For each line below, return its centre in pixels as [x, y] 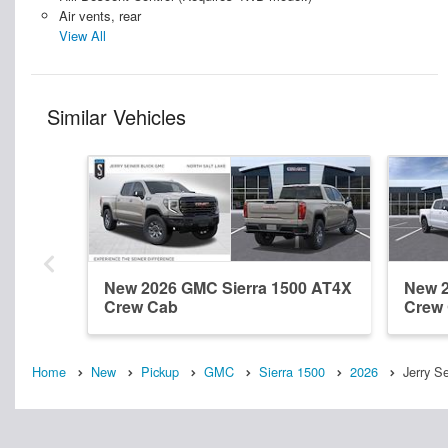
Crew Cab [141, 307]
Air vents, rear [99, 16]
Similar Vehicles [116, 117]
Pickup [160, 372]
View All [82, 36]
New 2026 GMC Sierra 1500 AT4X [228, 288]
